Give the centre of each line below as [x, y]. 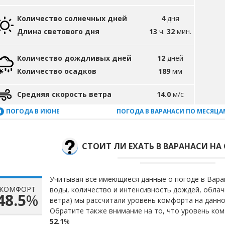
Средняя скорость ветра [64, 94]
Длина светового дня [58, 31]
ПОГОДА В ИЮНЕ [33, 111]
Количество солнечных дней [72, 18]
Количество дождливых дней [74, 58]
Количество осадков [57, 71]
